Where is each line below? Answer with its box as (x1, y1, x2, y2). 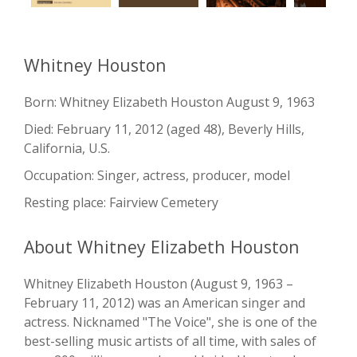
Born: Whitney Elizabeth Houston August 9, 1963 (24, 93, 315, 112)
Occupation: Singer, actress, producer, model (24, 167, 290, 185)
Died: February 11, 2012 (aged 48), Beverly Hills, (24, 120, 304, 139)
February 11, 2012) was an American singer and (24, 294, 305, 312)
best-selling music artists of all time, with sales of (24, 332, 316, 351)
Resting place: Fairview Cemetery (24, 194, 218, 212)
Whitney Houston (24, 53, 167, 77)
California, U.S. (24, 139, 110, 158)
